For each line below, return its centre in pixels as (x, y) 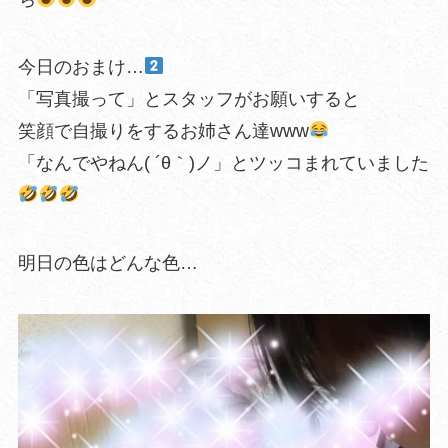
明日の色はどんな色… (107, 262)
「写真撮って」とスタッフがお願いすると (188, 98)
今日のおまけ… (80, 66)
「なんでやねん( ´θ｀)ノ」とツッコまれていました (223, 162)
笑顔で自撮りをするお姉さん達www (163, 130)
